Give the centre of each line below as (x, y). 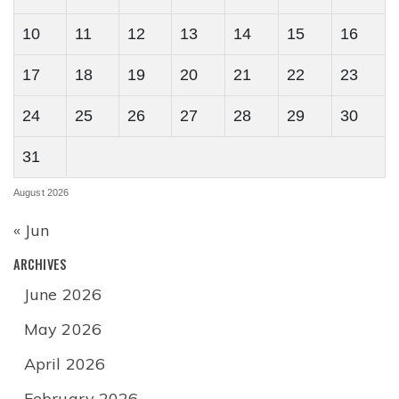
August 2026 (41, 193)
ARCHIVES (40, 265)
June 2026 (63, 295)
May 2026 (63, 330)
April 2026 (65, 364)
